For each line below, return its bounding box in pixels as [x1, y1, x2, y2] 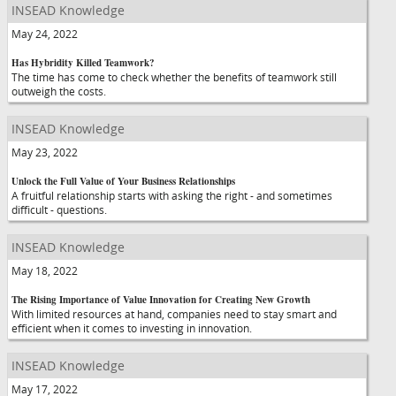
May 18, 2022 [11, 263, 78, 278]
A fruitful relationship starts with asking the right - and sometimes [11, 188, 332, 202]
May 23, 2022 [11, 145, 78, 159]
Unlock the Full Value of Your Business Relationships [11, 174, 235, 188]
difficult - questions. [11, 202, 107, 217]
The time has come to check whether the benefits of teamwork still [11, 70, 337, 84]
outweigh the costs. [11, 84, 106, 98]
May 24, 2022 [11, 27, 78, 41]
